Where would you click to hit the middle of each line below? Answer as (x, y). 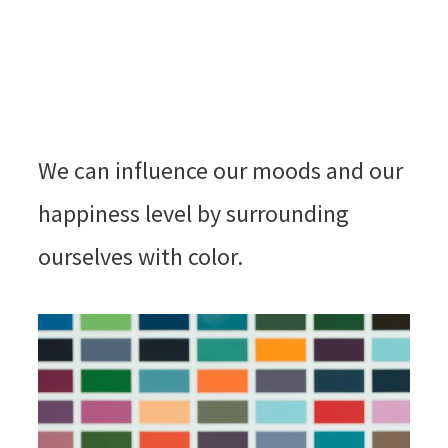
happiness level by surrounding (193, 213)
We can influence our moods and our (220, 170)
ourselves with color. (142, 256)
